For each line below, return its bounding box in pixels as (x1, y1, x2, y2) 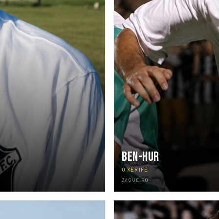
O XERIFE (122, 166, 148, 173)
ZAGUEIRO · (122, 176, 152, 183)
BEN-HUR (122, 149, 159, 165)
